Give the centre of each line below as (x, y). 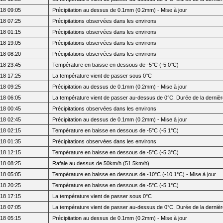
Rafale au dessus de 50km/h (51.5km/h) (101, 163)
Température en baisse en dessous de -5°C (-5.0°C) (116, 64)
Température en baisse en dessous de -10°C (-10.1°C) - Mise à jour (134, 174)
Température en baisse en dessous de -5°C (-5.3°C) (116, 152)
